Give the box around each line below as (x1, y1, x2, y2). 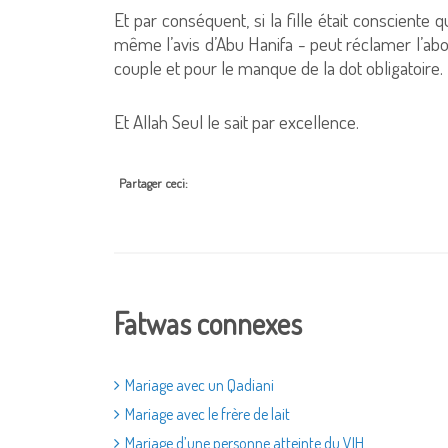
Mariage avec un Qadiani (125, 375, 274, 395)
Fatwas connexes (114, 304, 302, 342)
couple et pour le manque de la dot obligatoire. (114, 55, 443, 80)
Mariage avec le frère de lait (125, 404, 290, 424)
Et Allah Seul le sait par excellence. (114, 109, 359, 134)
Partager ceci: (119, 175, 188, 191)
